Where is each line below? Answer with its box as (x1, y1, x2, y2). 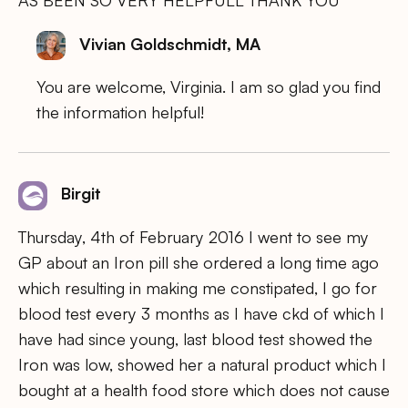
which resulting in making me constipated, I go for (18, 277, 377, 298)
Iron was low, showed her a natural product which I (18, 353, 386, 374)
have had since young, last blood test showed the (18, 328, 372, 349)
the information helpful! (36, 102, 204, 123)
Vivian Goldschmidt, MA (79, 33, 260, 54)
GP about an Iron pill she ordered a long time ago (18, 251, 379, 272)
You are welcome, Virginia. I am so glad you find (36, 76, 381, 97)
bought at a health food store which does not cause (18, 379, 390, 400)
